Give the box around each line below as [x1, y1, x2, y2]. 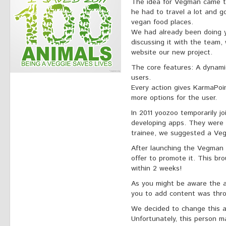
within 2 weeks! [131, 163, 182, 174]
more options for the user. [131, 93, 217, 103]
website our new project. [131, 47, 212, 58]
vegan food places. [131, 17, 196, 27]
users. [131, 73, 153, 83]
